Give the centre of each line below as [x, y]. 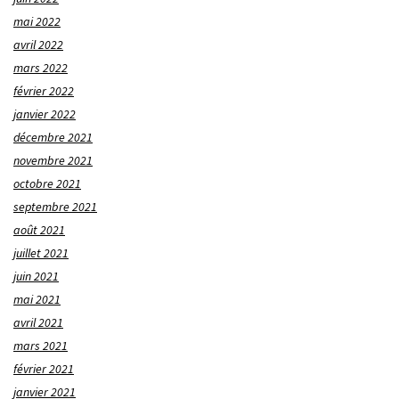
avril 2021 [38, 322]
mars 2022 [41, 67]
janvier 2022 [45, 114]
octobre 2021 [47, 183]
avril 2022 [38, 44]
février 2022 [44, 90]
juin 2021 [36, 276]
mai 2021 [37, 299]
